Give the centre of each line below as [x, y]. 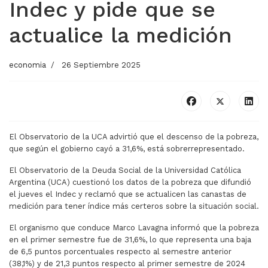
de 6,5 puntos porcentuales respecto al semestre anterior [120, 252]
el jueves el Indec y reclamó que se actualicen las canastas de [128, 194]
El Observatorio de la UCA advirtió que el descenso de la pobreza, [134, 137]
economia [28, 65]
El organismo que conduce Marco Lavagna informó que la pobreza [134, 228]
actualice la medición [121, 36]
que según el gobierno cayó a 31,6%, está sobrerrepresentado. [127, 149]
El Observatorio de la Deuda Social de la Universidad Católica [125, 170]
